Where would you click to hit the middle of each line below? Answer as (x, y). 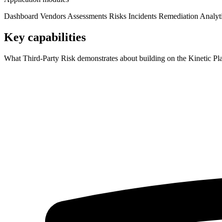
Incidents (143, 16)
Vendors (54, 16)
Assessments (88, 16)
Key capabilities (45, 37)
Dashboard (22, 16)
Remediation (179, 16)
